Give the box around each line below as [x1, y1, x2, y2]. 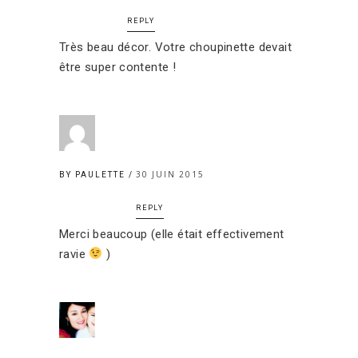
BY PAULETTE [59, 169, 129, 179]
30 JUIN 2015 [136, 168, 205, 180]
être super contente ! [59, 59, 177, 74]
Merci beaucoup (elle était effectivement [59, 226, 284, 241]
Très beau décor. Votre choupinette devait [59, 39, 292, 54]
